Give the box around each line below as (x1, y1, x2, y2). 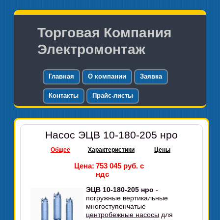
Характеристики (87, 146, 135, 153)
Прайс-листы (92, 92, 134, 99)
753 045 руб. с (95, 162, 144, 170)
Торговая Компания (37, 25, 172, 40)
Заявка (140, 73, 163, 80)
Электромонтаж (37, 42, 146, 57)
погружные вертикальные (86, 194, 168, 202)
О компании (88, 73, 127, 80)
